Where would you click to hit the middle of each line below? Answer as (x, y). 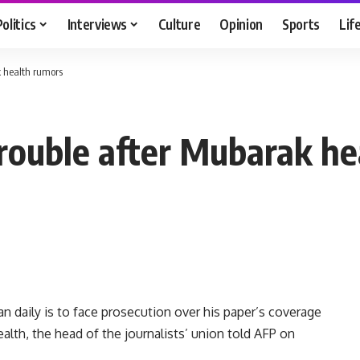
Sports (301, 24)
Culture (179, 24)
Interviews (97, 24)
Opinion (241, 24)
